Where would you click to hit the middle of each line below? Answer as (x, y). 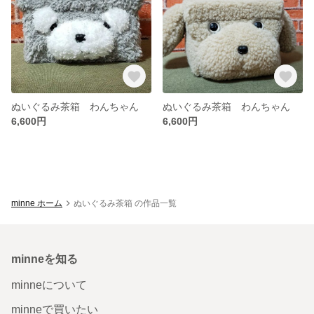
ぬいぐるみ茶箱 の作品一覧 (125, 203)
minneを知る (45, 259)
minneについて (49, 285)
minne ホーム (37, 203)
